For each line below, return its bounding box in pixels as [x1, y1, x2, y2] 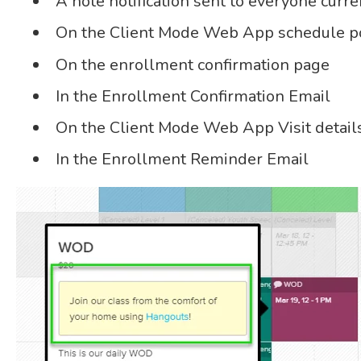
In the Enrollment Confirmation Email [55, 85, 330, 107]
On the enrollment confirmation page [55, 53, 334, 76]
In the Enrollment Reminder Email [55, 148, 313, 171]
